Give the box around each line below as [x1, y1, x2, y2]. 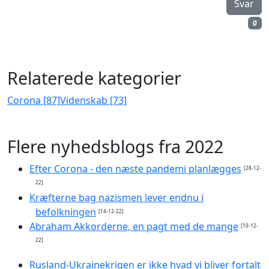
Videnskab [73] [60, 93, 127, 107]
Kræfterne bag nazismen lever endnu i [29, 190, 204, 204]
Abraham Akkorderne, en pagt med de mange [29, 219, 238, 233]
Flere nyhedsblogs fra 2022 [7, 134, 223, 158]
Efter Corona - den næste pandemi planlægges [29, 162, 241, 175]
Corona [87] [7, 93, 60, 107]
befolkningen [35, 205, 96, 219]
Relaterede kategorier [7, 65, 181, 89]
